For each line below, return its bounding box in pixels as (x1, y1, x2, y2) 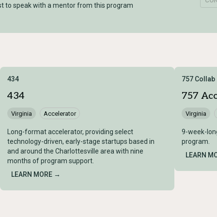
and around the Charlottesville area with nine (7, 147, 143, 155)
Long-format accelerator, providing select (7, 128, 133, 136)
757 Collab (182, 75, 215, 83)
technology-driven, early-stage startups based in (7, 138, 155, 146)
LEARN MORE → (11, 170, 61, 179)
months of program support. (7, 157, 94, 165)
